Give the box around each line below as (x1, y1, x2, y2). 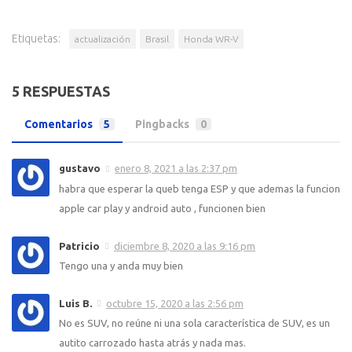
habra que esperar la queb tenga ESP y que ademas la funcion (59, 182, 340, 194)
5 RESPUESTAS (12, 83, 110, 100)
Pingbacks (135, 118, 189, 131)
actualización (75, 34, 130, 45)
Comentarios (24, 118, 93, 131)
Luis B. (59, 297, 92, 309)
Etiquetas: (12, 32, 60, 46)
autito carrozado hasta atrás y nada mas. (59, 336, 246, 348)
